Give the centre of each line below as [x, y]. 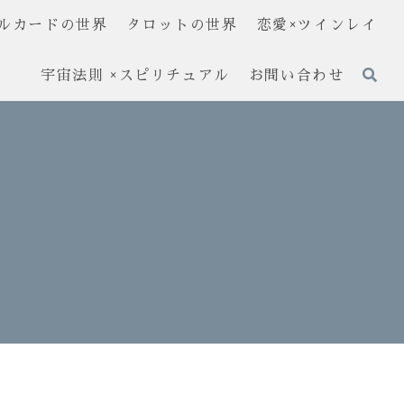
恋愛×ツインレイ [317, 25]
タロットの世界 [182, 25]
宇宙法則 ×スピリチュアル [135, 75]
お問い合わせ [296, 75]
